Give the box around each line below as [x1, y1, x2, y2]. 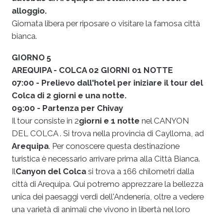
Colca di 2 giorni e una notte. [12, 91, 127, 101]
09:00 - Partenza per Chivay [12, 103, 123, 113]
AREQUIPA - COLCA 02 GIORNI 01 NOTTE [12, 65, 173, 75]
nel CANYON [140, 116, 189, 126]
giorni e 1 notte [79, 116, 140, 126]
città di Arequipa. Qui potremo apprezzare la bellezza [12, 179, 203, 189]
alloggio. [12, 5, 47, 16]
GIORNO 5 [12, 53, 51, 63]
